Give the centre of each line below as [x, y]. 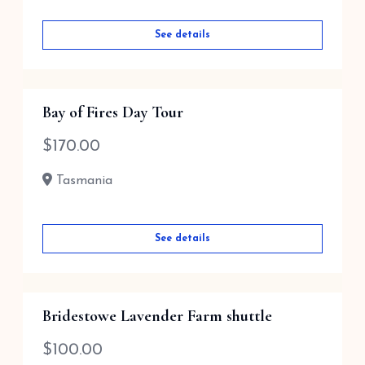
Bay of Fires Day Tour [113, 112]
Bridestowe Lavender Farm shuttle [157, 316]
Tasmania [82, 181]
